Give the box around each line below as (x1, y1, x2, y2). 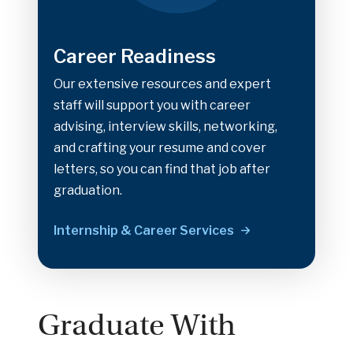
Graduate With (38, 306, 236, 344)
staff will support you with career (54, 97, 251, 113)
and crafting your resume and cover (54, 139, 266, 155)
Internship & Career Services (54, 222, 234, 238)
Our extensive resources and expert (54, 76, 271, 91)
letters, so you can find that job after (54, 161, 270, 176)
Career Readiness (54, 44, 216, 68)
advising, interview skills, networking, (54, 118, 277, 134)
